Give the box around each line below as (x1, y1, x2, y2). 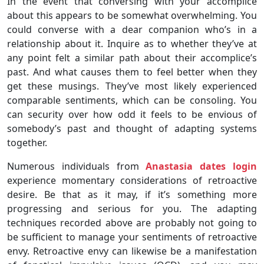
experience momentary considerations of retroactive (7, 173, 257, 187)
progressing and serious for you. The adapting (7, 202, 257, 215)
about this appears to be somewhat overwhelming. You (7, 8, 257, 22)
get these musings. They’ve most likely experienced (7, 79, 257, 93)
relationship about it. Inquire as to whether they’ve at (7, 37, 257, 50)
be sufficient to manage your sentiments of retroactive (7, 230, 257, 243)
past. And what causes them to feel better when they (7, 65, 257, 78)
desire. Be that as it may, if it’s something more (7, 187, 257, 201)
